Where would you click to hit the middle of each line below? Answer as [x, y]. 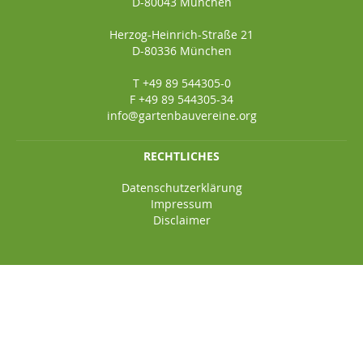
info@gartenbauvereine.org [181, 115]
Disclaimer [181, 220]
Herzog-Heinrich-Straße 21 [181, 34]
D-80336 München [181, 50]
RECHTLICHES [181, 156]
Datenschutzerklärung [181, 187]
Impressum [181, 203]
